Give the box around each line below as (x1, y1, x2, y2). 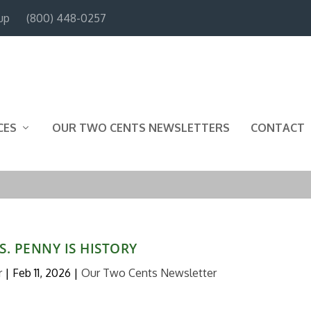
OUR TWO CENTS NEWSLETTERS (52, 120, 230, 135)
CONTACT (251, 120, 305, 135)
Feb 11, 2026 (12, 265, 71, 280)
